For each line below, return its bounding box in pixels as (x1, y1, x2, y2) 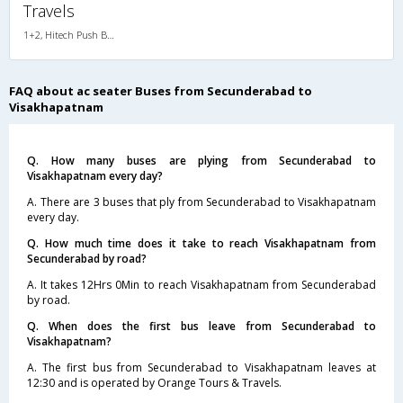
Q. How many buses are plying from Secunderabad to (27, 152, 376, 168)
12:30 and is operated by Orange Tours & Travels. (27, 374, 282, 390)
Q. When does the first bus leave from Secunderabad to (27, 318, 376, 334)
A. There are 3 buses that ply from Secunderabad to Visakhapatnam (27, 193, 376, 210)
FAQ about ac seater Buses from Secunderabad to (9, 82, 312, 99)
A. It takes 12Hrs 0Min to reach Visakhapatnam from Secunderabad (27, 276, 376, 292)
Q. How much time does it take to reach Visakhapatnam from (27, 235, 376, 251)
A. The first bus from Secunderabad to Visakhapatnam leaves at (27, 359, 376, 375)
